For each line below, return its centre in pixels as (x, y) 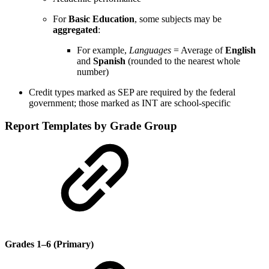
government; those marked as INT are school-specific (130, 103)
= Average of (198, 50)
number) (93, 71)
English (240, 50)
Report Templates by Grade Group (91, 126)
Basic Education (101, 19)
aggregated (75, 29)
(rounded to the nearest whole (183, 61)
